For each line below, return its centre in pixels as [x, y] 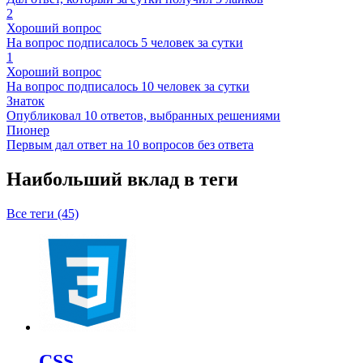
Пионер [28, 130]
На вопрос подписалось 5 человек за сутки [125, 43]
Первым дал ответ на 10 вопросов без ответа [130, 145]
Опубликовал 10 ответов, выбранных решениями [143, 116]
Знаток [26, 101]
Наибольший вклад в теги [122, 179]
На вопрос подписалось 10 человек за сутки [128, 87]
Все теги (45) [43, 213]
